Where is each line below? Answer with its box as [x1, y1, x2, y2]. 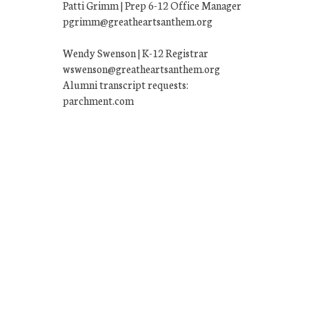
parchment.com [63, 92, 134, 108]
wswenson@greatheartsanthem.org [63, 61, 220, 76]
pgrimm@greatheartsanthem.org [63, 13, 212, 28]
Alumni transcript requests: [63, 77, 188, 92]
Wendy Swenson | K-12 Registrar [63, 45, 208, 60]
